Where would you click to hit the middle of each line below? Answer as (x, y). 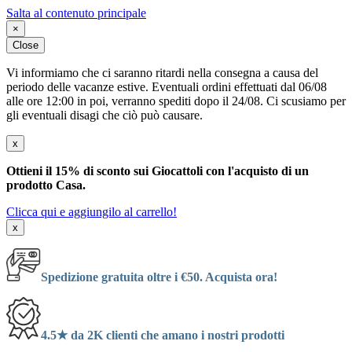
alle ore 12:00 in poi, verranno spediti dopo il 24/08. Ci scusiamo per (176, 101)
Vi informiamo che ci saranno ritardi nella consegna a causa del (162, 73)
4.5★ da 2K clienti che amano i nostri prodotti (163, 335)
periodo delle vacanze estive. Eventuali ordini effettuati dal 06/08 (167, 87)
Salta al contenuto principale (76, 13)
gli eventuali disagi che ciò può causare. (104, 115)
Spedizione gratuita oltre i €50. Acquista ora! (159, 277)
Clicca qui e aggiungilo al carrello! (92, 212)
